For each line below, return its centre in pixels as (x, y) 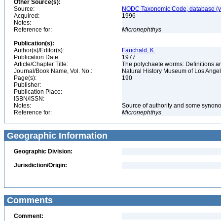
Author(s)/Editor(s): (39, 50)
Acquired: (27, 16)
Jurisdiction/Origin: (40, 165)
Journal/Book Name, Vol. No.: (53, 71)
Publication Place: (38, 92)
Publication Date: (37, 57)
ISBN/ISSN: (29, 99)
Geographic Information (56, 136)
